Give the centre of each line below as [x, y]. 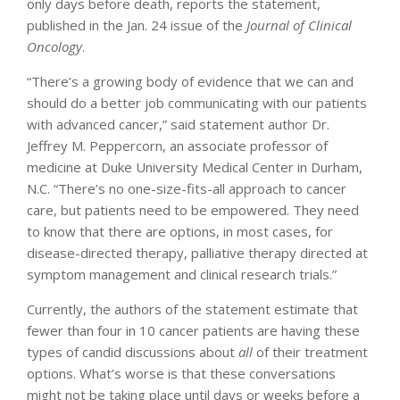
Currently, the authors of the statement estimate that [192, 309]
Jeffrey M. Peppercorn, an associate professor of [177, 146]
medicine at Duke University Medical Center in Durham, [195, 167]
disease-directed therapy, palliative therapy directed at [197, 253]
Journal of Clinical [299, 25]
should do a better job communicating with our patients [197, 103]
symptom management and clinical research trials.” [182, 275]
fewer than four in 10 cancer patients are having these [193, 331]
